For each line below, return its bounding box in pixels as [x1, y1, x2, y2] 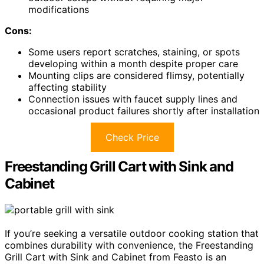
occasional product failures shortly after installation [28, 105, 259, 117]
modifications [28, 4, 89, 16]
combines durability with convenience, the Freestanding [5, 239, 253, 252]
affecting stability [28, 81, 107, 94]
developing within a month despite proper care [28, 58, 238, 70]
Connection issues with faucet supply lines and [28, 93, 237, 105]
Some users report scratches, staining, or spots [28, 46, 240, 58]
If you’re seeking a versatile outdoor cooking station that [5, 227, 259, 240]
